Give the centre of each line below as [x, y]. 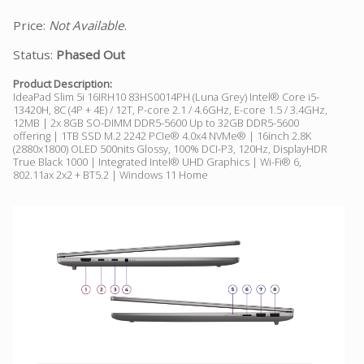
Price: [31, 25]
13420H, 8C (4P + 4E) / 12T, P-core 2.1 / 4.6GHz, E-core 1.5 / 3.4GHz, [170, 109]
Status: [35, 54]
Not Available [87, 25]
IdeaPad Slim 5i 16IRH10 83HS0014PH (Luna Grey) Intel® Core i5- [166, 96]
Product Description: [63, 83]
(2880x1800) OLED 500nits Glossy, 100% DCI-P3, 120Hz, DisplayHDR [170, 148]
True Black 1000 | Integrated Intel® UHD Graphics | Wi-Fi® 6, [157, 161]
